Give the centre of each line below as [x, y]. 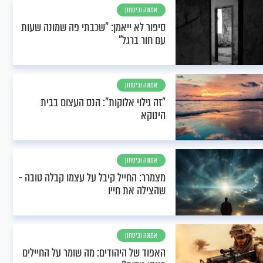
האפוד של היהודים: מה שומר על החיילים [94, 253]
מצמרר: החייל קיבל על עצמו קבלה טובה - [92, 178]
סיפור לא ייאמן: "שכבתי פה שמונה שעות [93, 27]
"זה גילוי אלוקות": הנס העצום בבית [103, 102]
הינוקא [153, 115]
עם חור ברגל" [142, 40]
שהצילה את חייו [137, 190]
